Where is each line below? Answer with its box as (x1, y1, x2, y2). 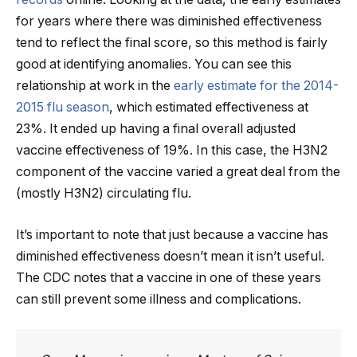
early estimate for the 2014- (174, 78, 339, 94)
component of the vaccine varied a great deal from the (16, 164, 340, 180)
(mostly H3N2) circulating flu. (16, 186, 191, 202)
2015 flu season (16, 100, 109, 116)
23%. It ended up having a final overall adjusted (16, 121, 296, 137)
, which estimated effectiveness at (109, 100, 308, 116)
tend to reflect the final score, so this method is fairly (16, 35, 328, 51)
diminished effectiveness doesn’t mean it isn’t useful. (16, 248, 324, 264)
